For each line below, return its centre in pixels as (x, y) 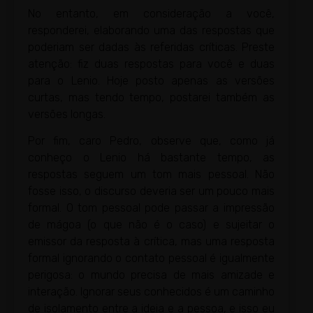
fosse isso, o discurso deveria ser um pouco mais (151, 191)
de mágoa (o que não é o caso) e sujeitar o (151, 225)
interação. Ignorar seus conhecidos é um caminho (151, 292)
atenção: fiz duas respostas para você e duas (151, 64)
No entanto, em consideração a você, (151, 13)
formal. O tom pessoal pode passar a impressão (151, 208)
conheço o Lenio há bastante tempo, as (151, 158)
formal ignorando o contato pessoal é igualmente (151, 259)
